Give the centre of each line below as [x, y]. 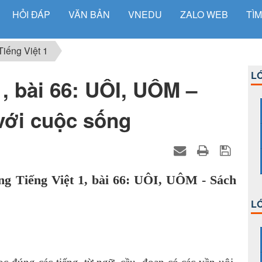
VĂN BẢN [89, 14]
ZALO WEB [204, 14]
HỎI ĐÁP [31, 14]
